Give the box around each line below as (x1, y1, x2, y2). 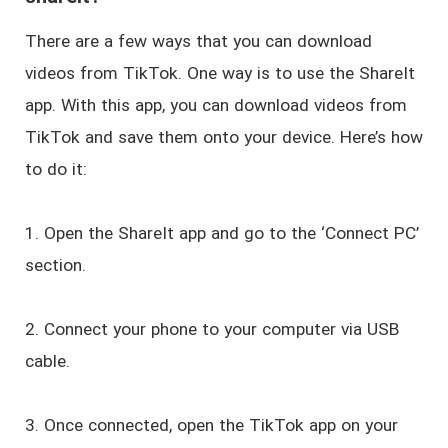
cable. (24, 351, 70, 372)
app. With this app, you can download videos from (24, 95, 407, 116)
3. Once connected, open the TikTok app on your (24, 415, 398, 436)
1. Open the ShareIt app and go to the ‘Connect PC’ (24, 223, 419, 244)
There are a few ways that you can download (24, 31, 372, 52)
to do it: (24, 159, 87, 180)
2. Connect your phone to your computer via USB (24, 319, 400, 340)
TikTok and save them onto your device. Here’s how (24, 127, 423, 148)
